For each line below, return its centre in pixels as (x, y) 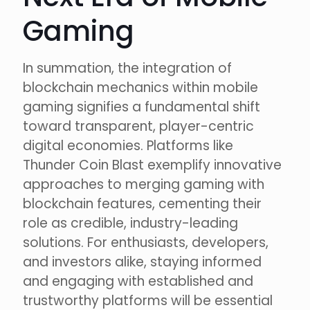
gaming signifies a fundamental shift (142, 107)
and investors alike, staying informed (142, 262)
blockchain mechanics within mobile (140, 88)
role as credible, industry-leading (130, 224)
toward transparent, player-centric (138, 127)
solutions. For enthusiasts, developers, (146, 243)
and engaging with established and (138, 282)
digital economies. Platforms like (128, 146)
